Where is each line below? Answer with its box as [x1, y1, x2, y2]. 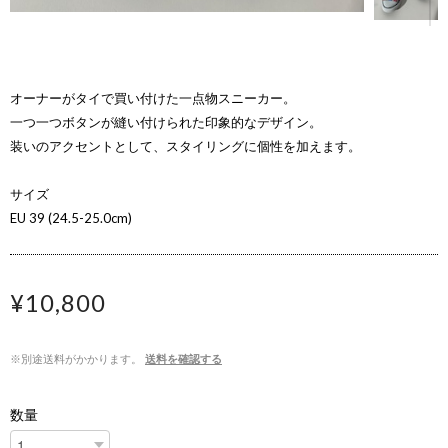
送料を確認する [145, 352, 222, 365]
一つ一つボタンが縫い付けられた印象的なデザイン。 [10, 114, 322, 130]
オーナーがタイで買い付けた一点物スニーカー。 [10, 90, 296, 106]
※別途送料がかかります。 [10, 352, 142, 365]
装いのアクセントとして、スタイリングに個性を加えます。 [10, 138, 361, 154]
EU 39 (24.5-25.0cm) [10, 210, 132, 226]
